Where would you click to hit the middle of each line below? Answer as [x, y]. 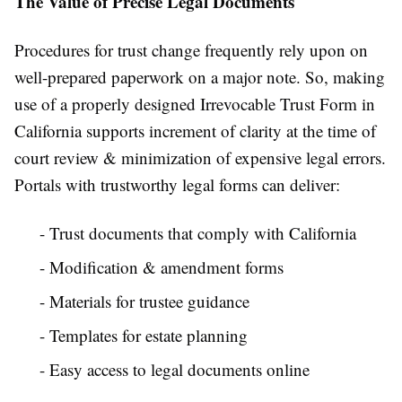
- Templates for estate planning [144, 336]
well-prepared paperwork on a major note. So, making [200, 77]
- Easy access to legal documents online [175, 370]
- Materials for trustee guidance [144, 301]
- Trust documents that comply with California [198, 233]
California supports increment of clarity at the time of [195, 131]
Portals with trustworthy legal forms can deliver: [177, 185]
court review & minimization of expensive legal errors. [200, 158]
